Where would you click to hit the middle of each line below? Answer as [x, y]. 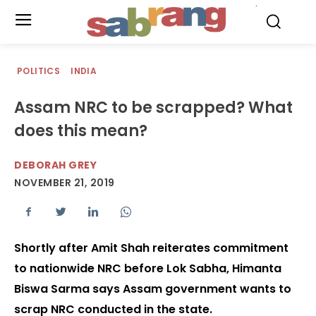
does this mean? [81, 131]
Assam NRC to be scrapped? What [153, 108]
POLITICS [39, 71]
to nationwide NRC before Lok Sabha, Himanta [148, 269]
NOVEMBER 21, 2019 [65, 183]
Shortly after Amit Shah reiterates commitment [151, 248]
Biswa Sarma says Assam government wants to [153, 289]
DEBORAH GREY [55, 165]
